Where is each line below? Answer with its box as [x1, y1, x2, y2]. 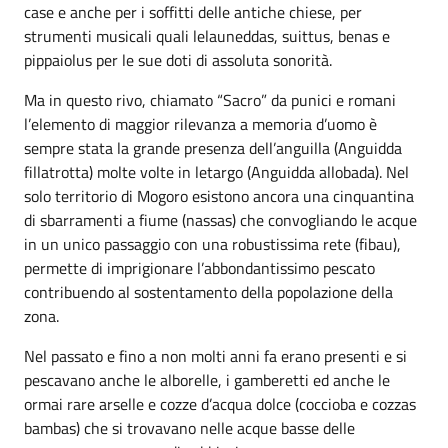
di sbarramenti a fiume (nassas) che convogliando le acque [24, 207, 417, 232]
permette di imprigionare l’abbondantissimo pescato [24, 255, 375, 280]
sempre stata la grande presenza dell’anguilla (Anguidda [24, 135, 402, 160]
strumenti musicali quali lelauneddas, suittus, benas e [24, 23, 390, 48]
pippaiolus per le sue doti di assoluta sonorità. [24, 47, 332, 72]
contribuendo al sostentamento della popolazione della [24, 279, 393, 304]
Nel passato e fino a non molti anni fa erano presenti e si [24, 343, 407, 368]
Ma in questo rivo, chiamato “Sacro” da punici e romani [24, 87, 396, 112]
